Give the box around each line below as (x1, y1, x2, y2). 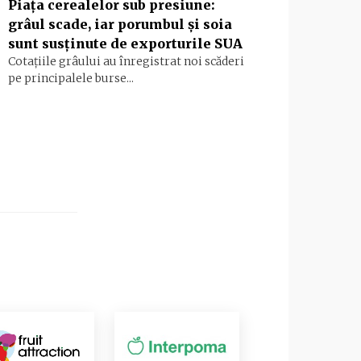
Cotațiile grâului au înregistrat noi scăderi (8, 54, 244, 69)
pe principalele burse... (8, 71, 134, 86)
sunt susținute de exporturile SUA (8, 35, 243, 52)
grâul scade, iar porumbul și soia (8, 16, 232, 33)
